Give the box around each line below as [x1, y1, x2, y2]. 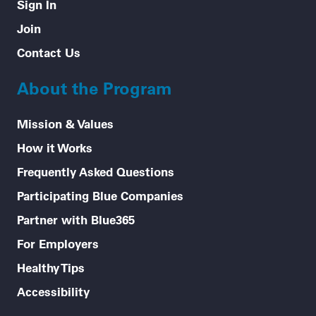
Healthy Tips [17, 259, 85, 275]
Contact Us [17, 44, 80, 60]
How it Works [17, 139, 92, 155]
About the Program [17, 76, 172, 99]
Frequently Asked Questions [17, 163, 174, 179]
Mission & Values [17, 115, 114, 131]
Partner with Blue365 [17, 211, 135, 227]
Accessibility [17, 283, 90, 299]
